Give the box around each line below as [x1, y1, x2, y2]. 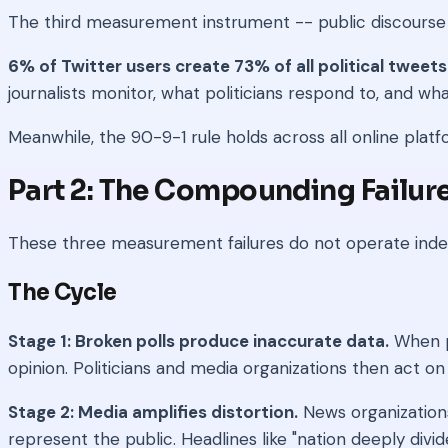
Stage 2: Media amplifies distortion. [8, 401, 298, 424]
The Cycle [8, 278, 118, 306]
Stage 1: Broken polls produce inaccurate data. [8, 330, 389, 353]
